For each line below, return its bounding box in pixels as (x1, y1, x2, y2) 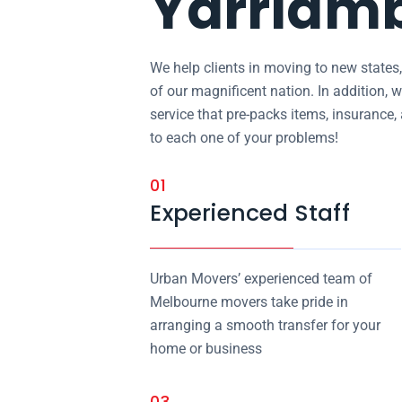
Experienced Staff (150, 197, 350, 229)
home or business (150, 340, 263, 357)
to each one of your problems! (150, 129, 339, 146)
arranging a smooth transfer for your (150, 317, 381, 334)
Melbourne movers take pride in (150, 293, 349, 310)
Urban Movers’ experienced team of (150, 270, 373, 287)
